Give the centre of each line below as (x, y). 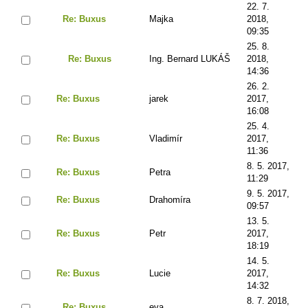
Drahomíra (170, 199)
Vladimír (166, 138)
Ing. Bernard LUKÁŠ (190, 58)
